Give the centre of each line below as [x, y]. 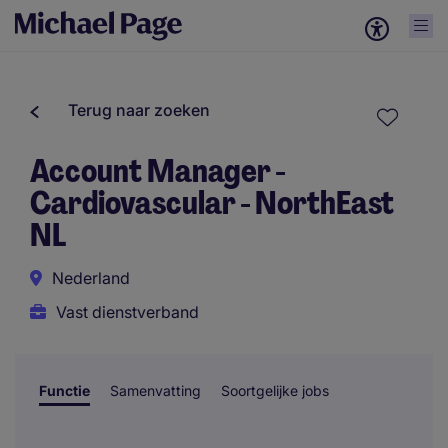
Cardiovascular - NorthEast [212, 203]
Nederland [91, 278]
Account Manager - [157, 171]
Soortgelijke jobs [275, 390]
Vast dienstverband [127, 312]
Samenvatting [155, 390]
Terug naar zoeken [139, 110]
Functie [64, 390]
